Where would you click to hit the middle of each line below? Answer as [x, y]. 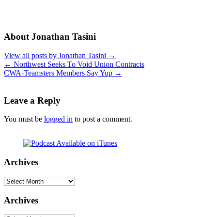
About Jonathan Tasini [50, 37]
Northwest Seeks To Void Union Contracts [78, 64]
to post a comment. [102, 119]
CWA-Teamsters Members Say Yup [59, 73]
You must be [24, 119]
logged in [58, 119]
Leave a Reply [32, 100]
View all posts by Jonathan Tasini [56, 55]
